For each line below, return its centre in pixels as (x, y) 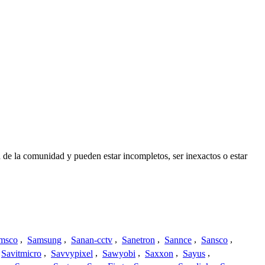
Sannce (178, 240)
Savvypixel (72, 253)
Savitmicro (21, 253)
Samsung (44, 240)
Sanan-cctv (92, 240)
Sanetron (138, 240)
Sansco (214, 240)
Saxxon (159, 253)
